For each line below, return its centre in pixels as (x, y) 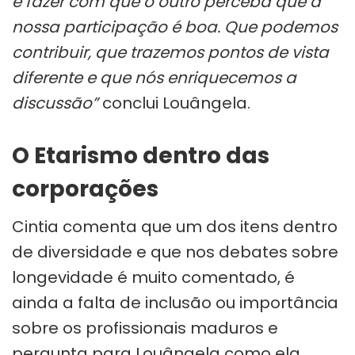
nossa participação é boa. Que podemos (175, 27)
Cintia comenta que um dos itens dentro (175, 226)
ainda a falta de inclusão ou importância (175, 302)
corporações (85, 189)
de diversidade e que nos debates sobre (175, 252)
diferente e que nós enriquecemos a (154, 77)
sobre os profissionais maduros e (145, 328)
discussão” (55, 103)
